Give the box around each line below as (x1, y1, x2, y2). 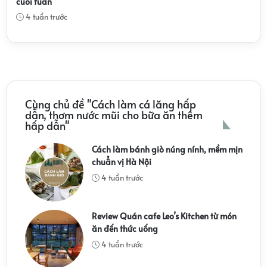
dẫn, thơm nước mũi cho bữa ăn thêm (24, 107, 203, 122)
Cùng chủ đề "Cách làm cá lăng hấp (24, 96, 196, 111)
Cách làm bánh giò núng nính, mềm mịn (91, 143, 243, 155)
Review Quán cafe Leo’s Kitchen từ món (91, 210, 237, 222)
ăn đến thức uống (91, 222, 158, 234)
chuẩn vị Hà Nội (91, 156, 151, 167)
